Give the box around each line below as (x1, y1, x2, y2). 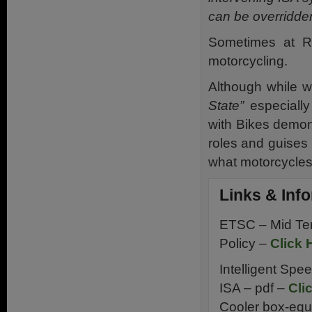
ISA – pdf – (219, 280, 288, 295)
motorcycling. (208, 53, 288, 68)
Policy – (219, 235, 270, 251)
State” (208, 97, 244, 113)
